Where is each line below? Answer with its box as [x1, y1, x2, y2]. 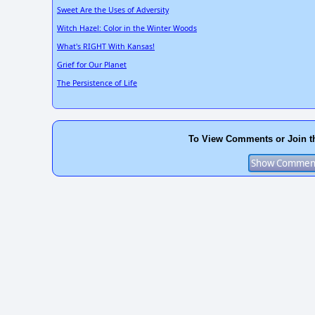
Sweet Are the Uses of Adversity [57, 5, 169, 15]
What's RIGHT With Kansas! [57, 41, 155, 52]
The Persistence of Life [57, 78, 137, 89]
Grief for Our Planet [57, 60, 127, 70]
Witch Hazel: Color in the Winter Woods [57, 23, 197, 34]
